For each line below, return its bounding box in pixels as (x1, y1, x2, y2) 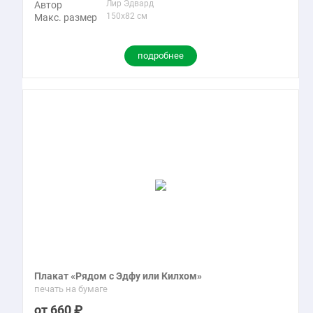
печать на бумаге (34, 284, 108, 294)
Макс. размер (34, 12, 97, 23)
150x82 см (106, 11, 147, 21)
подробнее (138, 50, 184, 61)
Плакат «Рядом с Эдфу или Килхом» (34, 270, 202, 282)
